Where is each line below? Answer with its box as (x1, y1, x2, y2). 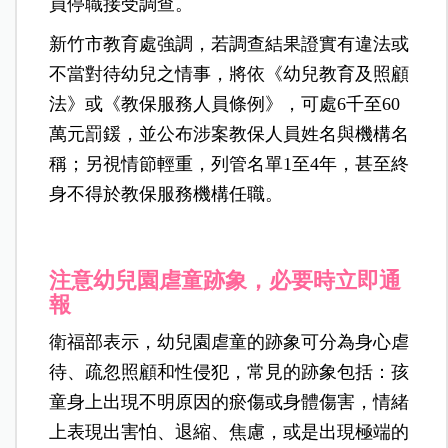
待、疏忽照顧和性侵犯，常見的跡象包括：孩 (49, 362, 410, 383)
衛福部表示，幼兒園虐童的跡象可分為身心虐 (49, 332, 410, 353)
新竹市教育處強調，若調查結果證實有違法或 (49, 34, 410, 55)
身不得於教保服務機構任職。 (49, 184, 284, 205)
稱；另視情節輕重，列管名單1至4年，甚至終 (49, 154, 410, 175)
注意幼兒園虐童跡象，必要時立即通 (49, 268, 402, 294)
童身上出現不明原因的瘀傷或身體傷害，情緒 (49, 392, 410, 413)
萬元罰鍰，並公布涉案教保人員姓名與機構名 (49, 124, 410, 145)
